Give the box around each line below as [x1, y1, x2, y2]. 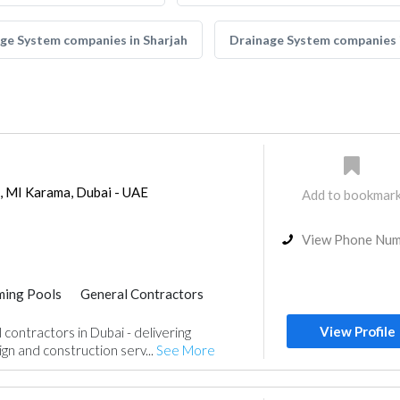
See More [155, 342, 215, 358]
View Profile [320, 323, 396, 339]
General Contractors [79, 286, 204, 302]
